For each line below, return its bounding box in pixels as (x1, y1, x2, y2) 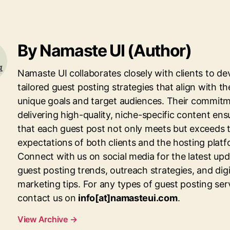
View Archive (17, 214, 70, 224)
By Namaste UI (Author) (17, 40, 191, 61)
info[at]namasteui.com (78, 192, 178, 203)
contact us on (17, 192, 79, 203)
